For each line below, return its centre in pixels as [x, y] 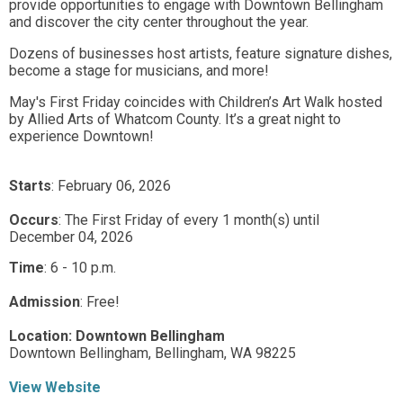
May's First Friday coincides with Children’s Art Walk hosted [196, 102]
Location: [42, 336]
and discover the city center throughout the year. [161, 22]
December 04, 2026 [71, 237]
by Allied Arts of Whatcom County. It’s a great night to [175, 119]
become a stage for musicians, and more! [141, 70]
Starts [30, 185]
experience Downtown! [81, 136]
